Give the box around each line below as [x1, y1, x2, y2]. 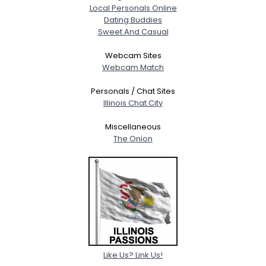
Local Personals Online [89, 2, 177, 14]
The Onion [113, 132, 153, 144]
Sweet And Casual [97, 26, 169, 37]
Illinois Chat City [103, 97, 163, 109]
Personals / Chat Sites [91, 85, 175, 97]
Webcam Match [102, 61, 164, 73]
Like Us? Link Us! [103, 249, 163, 261]
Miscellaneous [105, 121, 161, 132]
